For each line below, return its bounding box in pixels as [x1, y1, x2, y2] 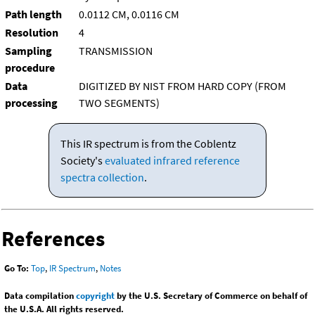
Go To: [4, 262, 29, 275]
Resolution [5, 25, 58, 40]
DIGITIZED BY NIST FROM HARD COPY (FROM [79, 79, 286, 94]
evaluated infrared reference [104, 153, 240, 168]
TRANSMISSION [79, 44, 153, 58]
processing [5, 96, 58, 110]
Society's [60, 153, 105, 168]
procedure [5, 60, 55, 75]
